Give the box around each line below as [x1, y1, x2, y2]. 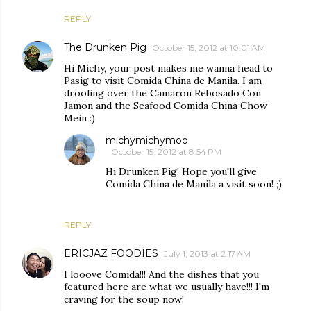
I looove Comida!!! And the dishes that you [64, 267, 259, 280]
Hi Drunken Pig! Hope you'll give [106, 165, 257, 178]
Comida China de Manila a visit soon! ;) [106, 177, 282, 190]
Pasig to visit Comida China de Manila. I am [64, 74, 262, 87]
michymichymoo [106, 133, 188, 146]
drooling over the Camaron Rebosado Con [64, 86, 261, 99]
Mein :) [64, 111, 95, 124]
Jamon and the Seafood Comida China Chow [64, 99, 267, 112]
